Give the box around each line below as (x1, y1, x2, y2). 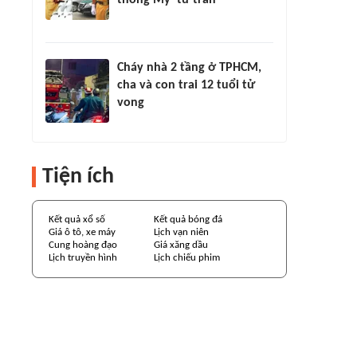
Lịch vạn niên (154, 227, 209, 237)
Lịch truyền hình (49, 253, 117, 263)
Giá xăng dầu (154, 240, 208, 250)
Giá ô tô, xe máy (49, 227, 116, 237)
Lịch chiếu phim (154, 253, 220, 263)
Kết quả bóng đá (154, 214, 222, 225)
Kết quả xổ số (49, 214, 105, 225)
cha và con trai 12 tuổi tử (117, 79, 255, 92)
